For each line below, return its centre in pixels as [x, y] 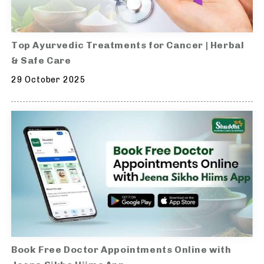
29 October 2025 [49, 80]
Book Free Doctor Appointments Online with [121, 250]
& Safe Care [41, 60]
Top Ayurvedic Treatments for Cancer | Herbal [128, 45]
